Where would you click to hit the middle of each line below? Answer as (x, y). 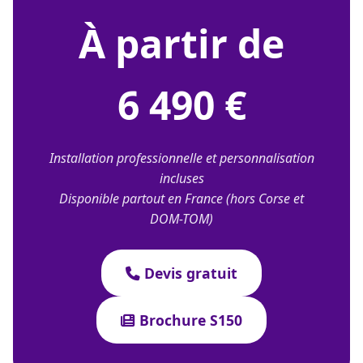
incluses (181, 178)
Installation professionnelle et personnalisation (181, 158)
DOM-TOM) (181, 219)
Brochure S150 (189, 320)
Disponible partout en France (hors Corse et (181, 199)
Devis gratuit (189, 273)
